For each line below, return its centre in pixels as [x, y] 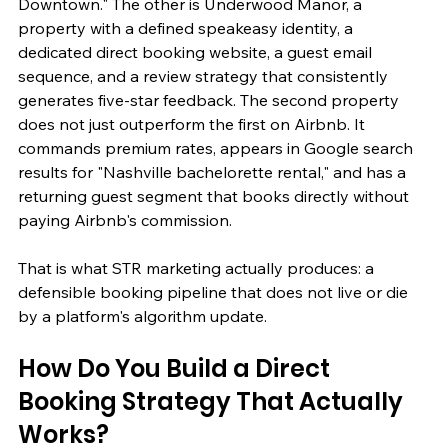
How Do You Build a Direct [176, 368]
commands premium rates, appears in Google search [217, 147]
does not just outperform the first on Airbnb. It [193, 123]
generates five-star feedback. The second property [210, 99]
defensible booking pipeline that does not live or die [215, 291]
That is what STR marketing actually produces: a [198, 267]
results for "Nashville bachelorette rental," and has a [214, 171]
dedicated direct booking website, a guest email [197, 51]
